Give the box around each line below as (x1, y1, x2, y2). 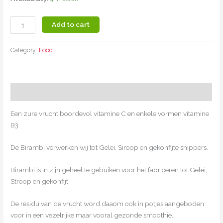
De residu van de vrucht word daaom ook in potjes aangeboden (10, 199, 205, 208)
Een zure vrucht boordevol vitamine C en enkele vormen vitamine (10, 110, 210, 118)
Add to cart (52, 20, 90, 29)
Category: (10, 46, 39, 54)
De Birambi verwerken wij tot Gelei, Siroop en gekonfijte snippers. (10, 143, 209, 151)
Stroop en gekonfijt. (10, 177, 70, 185)
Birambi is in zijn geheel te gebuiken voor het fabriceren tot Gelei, (10, 165, 208, 174)
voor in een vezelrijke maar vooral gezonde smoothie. (10, 211, 174, 219)
